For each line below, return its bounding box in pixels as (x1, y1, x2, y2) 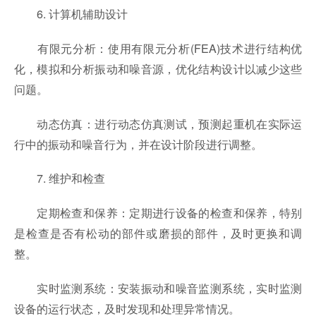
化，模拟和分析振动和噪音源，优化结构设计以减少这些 (13, 59, 303, 77)
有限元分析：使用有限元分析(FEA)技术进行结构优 (13, 39, 303, 56)
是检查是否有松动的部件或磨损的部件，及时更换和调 (13, 224, 303, 242)
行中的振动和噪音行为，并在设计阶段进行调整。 (13, 135, 262, 152)
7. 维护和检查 (13, 169, 105, 187)
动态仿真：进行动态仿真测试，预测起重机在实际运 (13, 114, 303, 132)
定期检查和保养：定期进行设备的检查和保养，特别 (13, 204, 303, 221)
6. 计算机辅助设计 (13, 5, 128, 23)
